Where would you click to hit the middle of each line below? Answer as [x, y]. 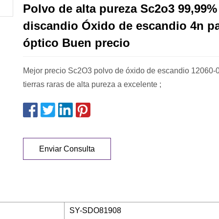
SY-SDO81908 [95, 211]
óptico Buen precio [77, 43]
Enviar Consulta [67, 149]
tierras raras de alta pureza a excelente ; [92, 85]
